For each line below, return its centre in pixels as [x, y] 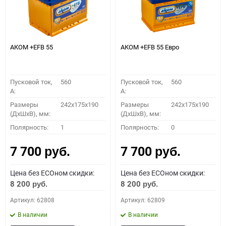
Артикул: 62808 [32, 200]
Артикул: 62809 [143, 200]
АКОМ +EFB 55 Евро [150, 47]
